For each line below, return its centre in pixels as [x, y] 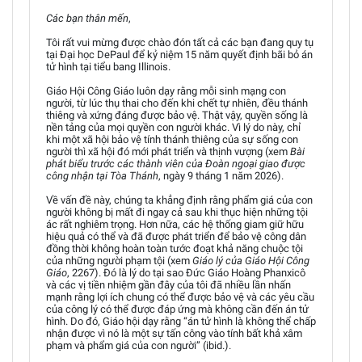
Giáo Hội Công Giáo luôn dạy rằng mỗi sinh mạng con [166, 90]
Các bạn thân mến [87, 18]
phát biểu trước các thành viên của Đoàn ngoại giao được [176, 163]
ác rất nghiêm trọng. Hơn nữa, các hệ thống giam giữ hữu [175, 224]
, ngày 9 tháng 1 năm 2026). [221, 175]
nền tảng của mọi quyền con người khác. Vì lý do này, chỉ [173, 127]
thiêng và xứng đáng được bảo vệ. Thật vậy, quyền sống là [177, 115]
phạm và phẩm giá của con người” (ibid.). [139, 345]
